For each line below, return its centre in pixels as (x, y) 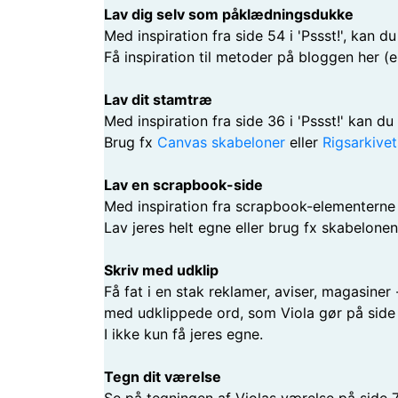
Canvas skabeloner (221, 142)
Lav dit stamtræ (158, 99)
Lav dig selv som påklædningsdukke (229, 14)
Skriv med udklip (161, 270)
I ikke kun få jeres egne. (183, 334)
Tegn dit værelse (163, 377)
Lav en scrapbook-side (183, 185)
